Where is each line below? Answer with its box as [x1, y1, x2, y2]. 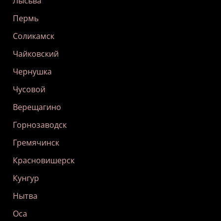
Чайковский [13, 48, 59, 60]
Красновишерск [13, 155, 74, 166]
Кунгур [13, 173, 39, 184]
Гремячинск [13, 137, 59, 148]
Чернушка [13, 66, 52, 77]
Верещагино [13, 102, 61, 113]
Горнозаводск [13, 119, 67, 131]
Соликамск [13, 31, 54, 42]
